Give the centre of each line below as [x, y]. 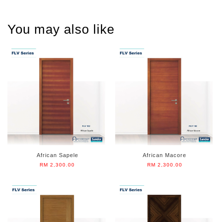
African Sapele [57, 155]
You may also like [61, 29]
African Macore [165, 155]
